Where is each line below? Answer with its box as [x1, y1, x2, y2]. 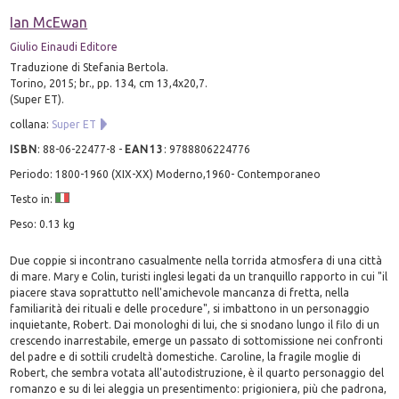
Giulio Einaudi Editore [10, 40, 118, 53]
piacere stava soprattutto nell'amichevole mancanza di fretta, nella [10, 286, 350, 298]
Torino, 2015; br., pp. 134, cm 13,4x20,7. [10, 77, 208, 89]
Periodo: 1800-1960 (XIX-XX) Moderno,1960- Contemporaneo [10, 167, 322, 180]
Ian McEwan [10, 13, 88, 30]
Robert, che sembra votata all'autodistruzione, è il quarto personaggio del [10, 366, 385, 379]
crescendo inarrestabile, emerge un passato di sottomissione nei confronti [10, 334, 384, 346]
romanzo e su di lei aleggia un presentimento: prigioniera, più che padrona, [10, 382, 387, 395]
